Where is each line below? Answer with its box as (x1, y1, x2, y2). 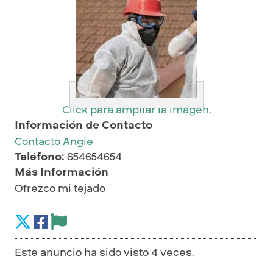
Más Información (15, 165, 108, 180)
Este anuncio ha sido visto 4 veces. (15, 244, 194, 260)
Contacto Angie (15, 134, 93, 150)
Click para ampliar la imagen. (62, 102, 211, 118)
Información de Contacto (15, 118, 152, 133)
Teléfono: (15, 149, 65, 165)
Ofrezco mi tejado (15, 181, 105, 197)
